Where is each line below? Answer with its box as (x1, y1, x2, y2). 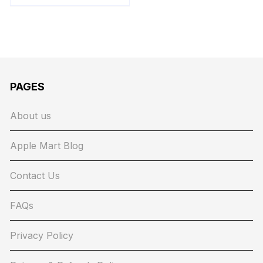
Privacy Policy (10, 230, 74, 242)
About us (10, 110, 52, 122)
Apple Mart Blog (10, 140, 84, 152)
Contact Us (10, 170, 60, 182)
